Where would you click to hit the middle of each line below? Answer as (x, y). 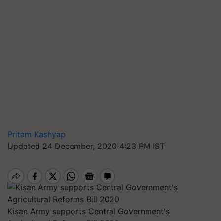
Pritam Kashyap (37, 134)
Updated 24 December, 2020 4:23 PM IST (86, 146)
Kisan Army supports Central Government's (89, 211)
